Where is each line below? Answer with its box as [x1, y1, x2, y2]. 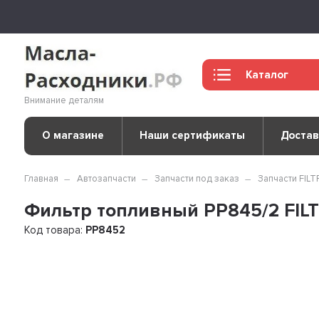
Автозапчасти [77, 172, 137, 184]
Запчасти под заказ [155, 172, 240, 184]
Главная [24, 172, 59, 184]
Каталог [246, 68, 289, 81]
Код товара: [24, 223, 86, 236]
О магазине [41, 129, 104, 142]
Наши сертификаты [140, 129, 246, 142]
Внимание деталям [24, 94, 105, 106]
